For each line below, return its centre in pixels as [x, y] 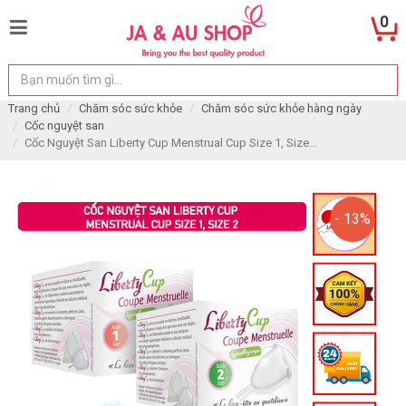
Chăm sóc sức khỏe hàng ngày [281, 108]
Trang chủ [34, 108]
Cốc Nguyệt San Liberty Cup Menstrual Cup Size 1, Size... [170, 143]
